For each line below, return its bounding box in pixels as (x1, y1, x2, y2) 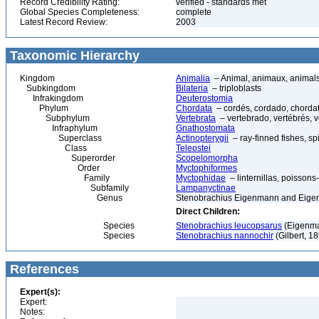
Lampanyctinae (176, 183, 236, 193)
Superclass (20, 133, 102, 143)
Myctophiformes (176, 163, 237, 173)
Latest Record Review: (20, 17, 108, 27)
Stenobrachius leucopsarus (176, 221, 282, 231)
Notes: (20, 307, 45, 317)
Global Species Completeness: (20, 7, 140, 17)
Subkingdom (20, 83, 75, 93)
